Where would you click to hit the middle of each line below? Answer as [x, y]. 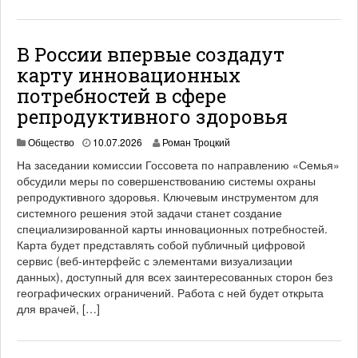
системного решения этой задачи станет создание [149, 213]
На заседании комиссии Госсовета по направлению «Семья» [178, 165]
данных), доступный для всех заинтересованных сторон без [175, 276]
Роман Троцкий [196, 142]
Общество [51, 142]
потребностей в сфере [121, 96]
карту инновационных [129, 75]
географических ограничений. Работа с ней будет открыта [170, 292]
